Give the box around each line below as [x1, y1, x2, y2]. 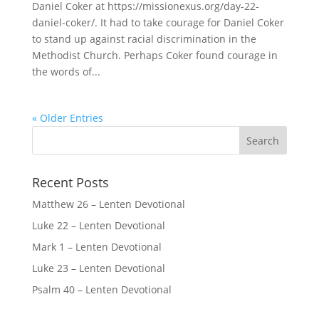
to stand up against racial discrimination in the [31, 32, 256, 46]
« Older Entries [31, 111, 103, 125]
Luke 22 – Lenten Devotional [31, 219, 165, 232]
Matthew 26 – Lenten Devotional [31, 197, 185, 211]
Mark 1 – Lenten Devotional [31, 240, 162, 253]
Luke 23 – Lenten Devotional [31, 261, 165, 275]
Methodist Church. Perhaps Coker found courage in [31, 48, 278, 62]
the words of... [31, 65, 100, 78]
